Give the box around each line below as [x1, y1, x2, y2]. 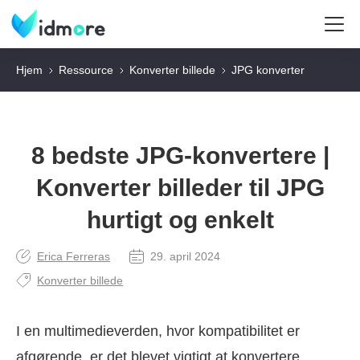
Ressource [59, 63, 113, 76]
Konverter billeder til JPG [35, 174, 325, 201]
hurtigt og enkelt [86, 207, 274, 233]
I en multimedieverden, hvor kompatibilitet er [16, 323, 300, 339]
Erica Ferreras [37, 250, 110, 263]
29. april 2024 [150, 250, 220, 263]
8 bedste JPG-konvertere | [31, 142, 329, 169]
